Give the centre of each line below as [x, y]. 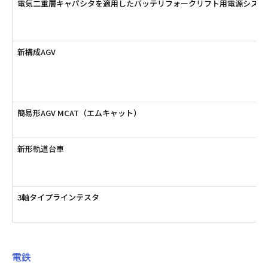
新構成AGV [36, 52]
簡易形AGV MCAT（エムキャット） [79, 113]
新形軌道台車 [40, 149]
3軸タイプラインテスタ [58, 197]
